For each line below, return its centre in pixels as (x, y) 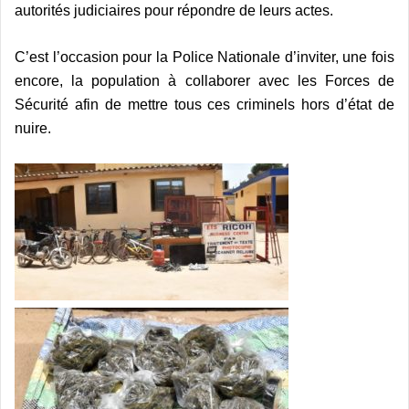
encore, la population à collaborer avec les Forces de (204, 80)
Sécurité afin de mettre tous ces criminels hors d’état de (204, 104)
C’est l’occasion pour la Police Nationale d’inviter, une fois (204, 57)
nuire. (33, 128)
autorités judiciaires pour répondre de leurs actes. (174, 10)
